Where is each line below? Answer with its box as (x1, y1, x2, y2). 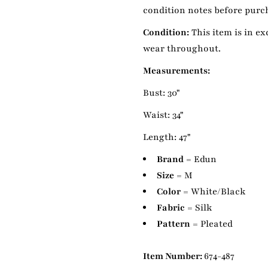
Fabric (156, 202, 185, 214)
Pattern (156, 218, 190, 230)
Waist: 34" (142, 109, 184, 121)
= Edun (183, 153, 217, 166)
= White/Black (180, 185, 245, 198)
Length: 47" (142, 131, 191, 144)
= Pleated (190, 218, 233, 230)
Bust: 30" (142, 87, 180, 99)
